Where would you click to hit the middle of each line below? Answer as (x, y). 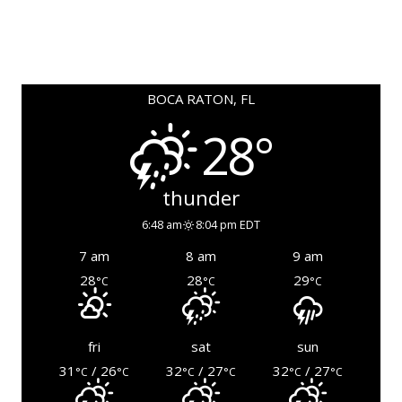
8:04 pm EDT (228, 225)
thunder (201, 198)
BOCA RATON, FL (201, 99)
